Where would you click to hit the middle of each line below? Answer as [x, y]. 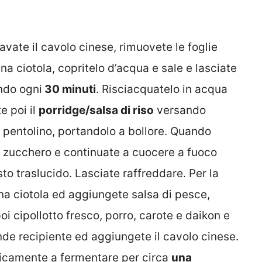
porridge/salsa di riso [96, 110]
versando [180, 110]
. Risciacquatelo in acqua [162, 89]
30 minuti [69, 89]
